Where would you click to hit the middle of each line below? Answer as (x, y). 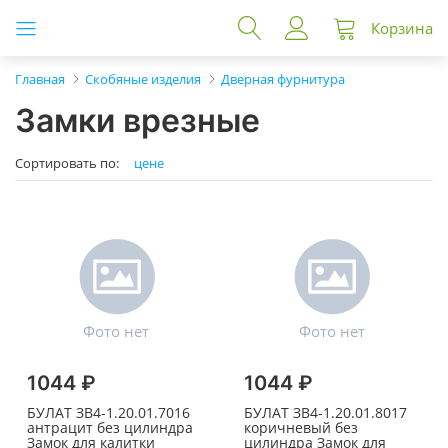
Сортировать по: (67, 163)
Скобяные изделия (143, 79)
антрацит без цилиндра (110, 428)
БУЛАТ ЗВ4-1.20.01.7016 (108, 413)
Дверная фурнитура (283, 79)
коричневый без (300, 428)
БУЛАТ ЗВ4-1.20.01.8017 (325, 413)
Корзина (402, 27)
